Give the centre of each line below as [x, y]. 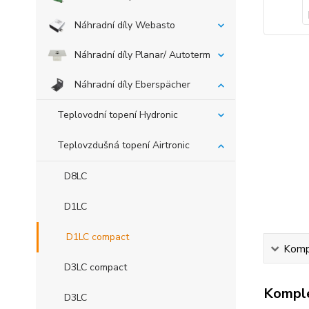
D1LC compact [98, 237]
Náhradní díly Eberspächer [132, 84]
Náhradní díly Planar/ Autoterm [142, 55]
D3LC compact [96, 267]
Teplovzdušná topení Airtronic [123, 145]
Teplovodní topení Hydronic [118, 115]
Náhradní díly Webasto [125, 25]
